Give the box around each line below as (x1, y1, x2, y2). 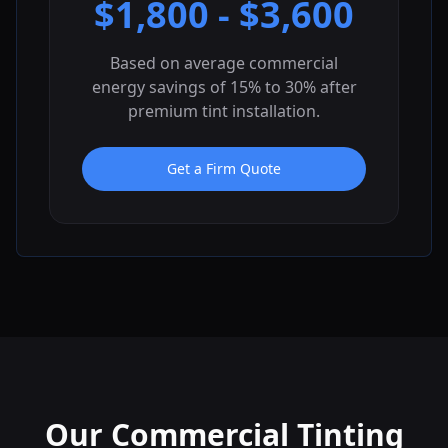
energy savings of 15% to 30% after (91, 75, 357, 98)
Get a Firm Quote (167, 158, 281, 178)
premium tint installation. (128, 99, 320, 122)
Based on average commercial (110, 51, 338, 74)
